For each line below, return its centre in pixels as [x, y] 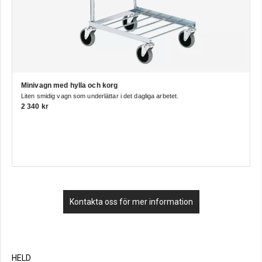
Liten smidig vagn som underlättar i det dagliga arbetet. [100, 96]
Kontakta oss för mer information [131, 202]
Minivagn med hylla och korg [70, 86]
